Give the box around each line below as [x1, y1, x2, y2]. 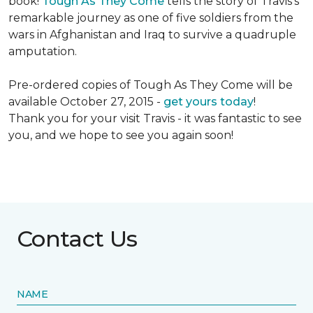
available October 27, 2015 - [8, 95, 163, 109]
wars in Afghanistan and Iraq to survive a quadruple [8, 28, 296, 42]
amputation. [8, 45, 77, 59]
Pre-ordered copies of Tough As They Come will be [8, 78, 293, 92]
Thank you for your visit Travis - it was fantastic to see [8, 112, 302, 126]
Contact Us [17, 225, 138, 253]
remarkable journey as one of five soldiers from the [8, 11, 293, 25]
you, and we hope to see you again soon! [8, 129, 233, 143]
